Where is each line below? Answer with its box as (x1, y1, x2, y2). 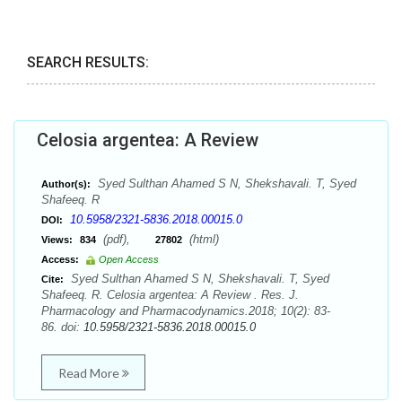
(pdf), (100, 232, 155, 246)
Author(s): (41, 179, 91, 189)
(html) (186, 232, 219, 246)
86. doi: (41, 320, 83, 334)
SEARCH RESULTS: (27, 54, 149, 71)
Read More (57, 365, 122, 380)
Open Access (99, 254, 159, 265)
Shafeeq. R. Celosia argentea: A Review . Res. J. (41, 288, 299, 301)
